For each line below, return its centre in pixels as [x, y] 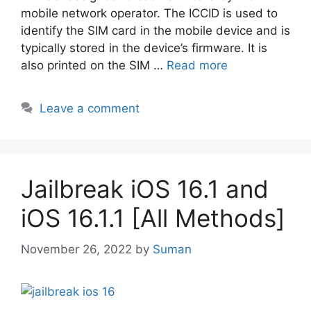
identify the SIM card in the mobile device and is [155, 31]
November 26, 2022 [76, 249]
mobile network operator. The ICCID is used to [149, 14]
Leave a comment [90, 109]
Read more [197, 66]
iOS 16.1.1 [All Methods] [153, 218]
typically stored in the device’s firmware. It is [144, 48]
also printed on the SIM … [94, 66]
